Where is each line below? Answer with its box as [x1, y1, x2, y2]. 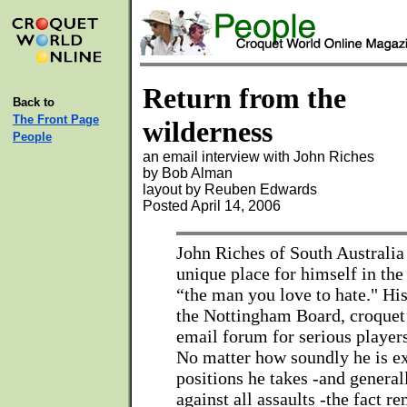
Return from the [143, 82, 346, 114]
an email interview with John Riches [143, 149, 374, 164]
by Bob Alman [143, 165, 233, 181]
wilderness [143, 115, 273, 148]
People [13, 130, 52, 144]
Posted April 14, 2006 [143, 198, 281, 213]
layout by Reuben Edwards [143, 182, 317, 197]
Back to [13, 95, 55, 109]
